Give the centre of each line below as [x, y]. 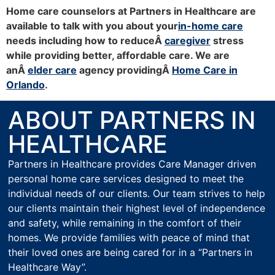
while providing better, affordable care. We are [118, 55]
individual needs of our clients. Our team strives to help [137, 194]
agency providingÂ [124, 70]
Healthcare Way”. [48, 267]
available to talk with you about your [92, 25]
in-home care [211, 25]
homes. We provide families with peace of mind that [129, 238]
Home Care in [205, 70]
